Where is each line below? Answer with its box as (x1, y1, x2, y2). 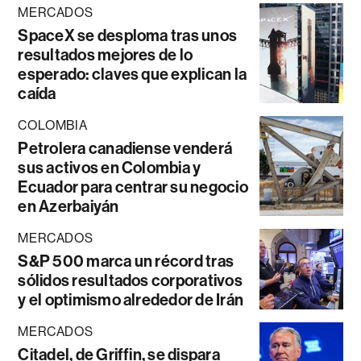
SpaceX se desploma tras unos (18, 26, 238, 46)
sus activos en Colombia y (18, 158, 201, 178)
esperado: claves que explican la (18, 64, 247, 85)
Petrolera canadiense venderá (18, 139, 233, 159)
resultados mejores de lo (18, 45, 193, 65)
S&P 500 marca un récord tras (18, 251, 234, 272)
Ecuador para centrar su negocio (18, 177, 248, 197)
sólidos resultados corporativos (18, 271, 243, 291)
